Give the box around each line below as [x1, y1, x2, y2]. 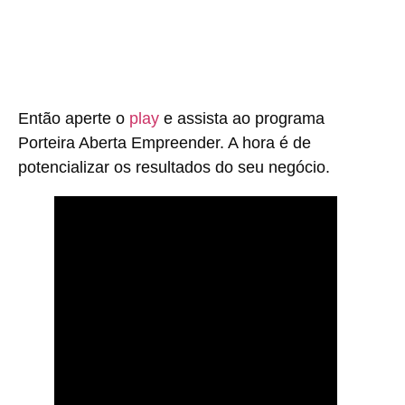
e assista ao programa [159, 109, 325, 128]
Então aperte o [18, 109, 125, 128]
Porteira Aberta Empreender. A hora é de [18, 134, 311, 153]
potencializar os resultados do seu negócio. [18, 158, 330, 177]
